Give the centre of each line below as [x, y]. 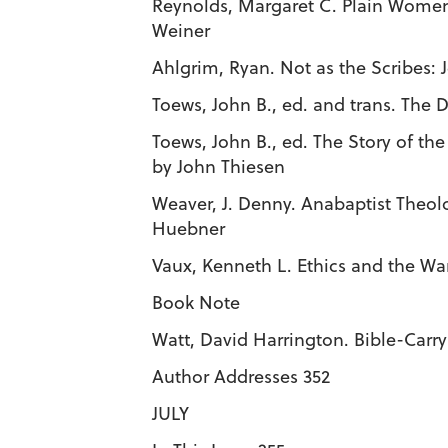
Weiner [181, 30]
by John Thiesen [218, 166]
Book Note [196, 302]
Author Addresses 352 [241, 376]
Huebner [188, 228]
